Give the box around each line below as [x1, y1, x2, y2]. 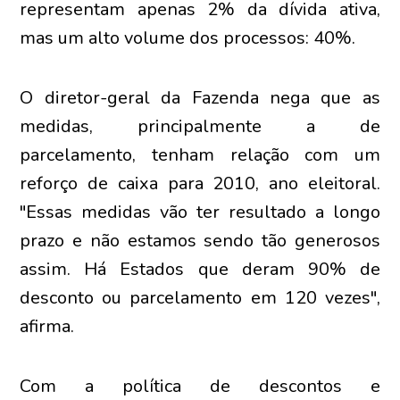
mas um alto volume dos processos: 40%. [20, 26, 356, 50]
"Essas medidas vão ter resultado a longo [20, 200, 380, 224]
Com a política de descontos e [20, 374, 380, 398]
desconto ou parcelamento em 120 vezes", [20, 286, 380, 310]
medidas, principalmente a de [20, 114, 380, 138]
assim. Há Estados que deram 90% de [20, 257, 380, 281]
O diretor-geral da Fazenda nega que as [20, 86, 380, 110]
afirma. [20, 314, 75, 338]
